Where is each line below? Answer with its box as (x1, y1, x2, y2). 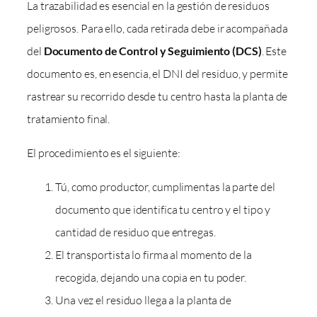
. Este (261, 43, 287, 58)
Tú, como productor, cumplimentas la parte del (55, 180, 275, 195)
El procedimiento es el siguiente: (27, 145, 180, 160)
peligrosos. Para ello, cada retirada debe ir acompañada (27, 21, 288, 35)
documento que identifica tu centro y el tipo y (55, 202, 271, 217)
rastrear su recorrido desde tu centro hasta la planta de (27, 88, 288, 103)
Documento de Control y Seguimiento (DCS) (43, 43, 262, 57)
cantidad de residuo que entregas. (55, 225, 216, 240)
